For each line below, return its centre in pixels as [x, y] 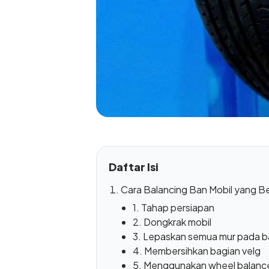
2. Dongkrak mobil [172, 222]
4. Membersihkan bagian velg [197, 250]
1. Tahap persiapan [174, 207]
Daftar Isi [134, 166]
